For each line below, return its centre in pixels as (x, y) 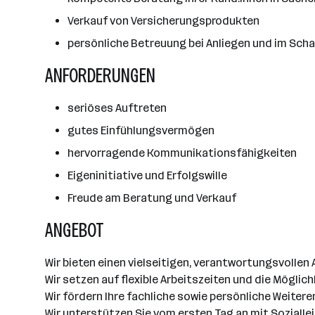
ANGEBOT (75, 230)
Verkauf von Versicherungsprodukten (163, 21)
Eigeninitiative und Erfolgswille (147, 175)
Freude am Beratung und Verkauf (152, 198)
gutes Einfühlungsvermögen (141, 130)
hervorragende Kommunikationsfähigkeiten (182, 153)
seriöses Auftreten (117, 108)
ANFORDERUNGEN (100, 76)
